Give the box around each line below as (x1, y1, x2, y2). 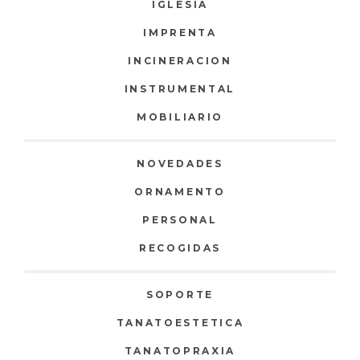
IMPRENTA (143, 27, 217, 39)
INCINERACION (128, 55, 232, 67)
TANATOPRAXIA (124, 345, 236, 358)
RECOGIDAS (138, 242, 222, 255)
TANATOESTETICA (116, 317, 244, 329)
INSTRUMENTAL (124, 83, 236, 96)
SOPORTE (146, 288, 214, 301)
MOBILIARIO (137, 111, 223, 124)
